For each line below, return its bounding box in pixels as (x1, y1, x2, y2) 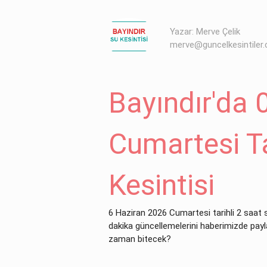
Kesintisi (108, 167, 215, 202)
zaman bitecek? (108, 234, 171, 245)
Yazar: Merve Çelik (170, 26, 241, 37)
